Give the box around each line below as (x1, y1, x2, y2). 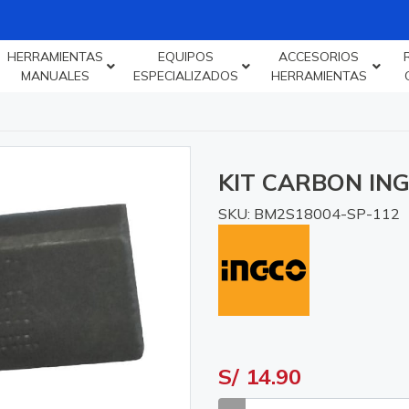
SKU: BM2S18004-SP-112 (218, 204, 400, 223)
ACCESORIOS (278, 47, 360, 65)
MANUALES (20, 67, 89, 84)
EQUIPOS (157, 47, 214, 65)
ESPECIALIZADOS (132, 67, 238, 84)
